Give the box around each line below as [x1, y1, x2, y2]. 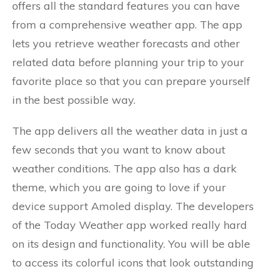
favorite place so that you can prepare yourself [12, 74, 250, 89]
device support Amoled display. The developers [12, 199, 254, 214]
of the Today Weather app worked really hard [12, 218, 247, 233]
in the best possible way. [12, 93, 135, 107]
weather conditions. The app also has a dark [12, 161, 237, 176]
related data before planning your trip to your [12, 55, 244, 70]
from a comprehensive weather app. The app [12, 18, 242, 32]
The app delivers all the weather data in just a [12, 124, 248, 138]
